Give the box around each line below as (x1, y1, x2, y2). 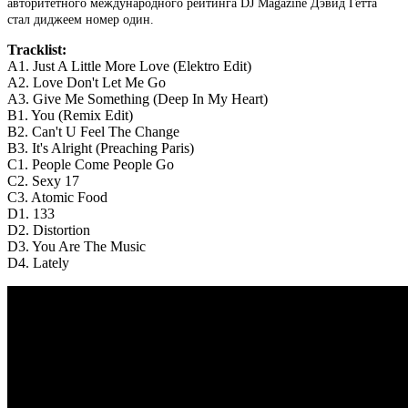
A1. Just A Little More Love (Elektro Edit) (7, 57, 251, 74)
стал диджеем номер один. (7, 12, 154, 26)
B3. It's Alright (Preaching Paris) (7, 139, 194, 156)
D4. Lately (7, 254, 69, 270)
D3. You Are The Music (7, 238, 146, 254)
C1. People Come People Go (7, 156, 174, 172)
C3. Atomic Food (7, 189, 107, 205)
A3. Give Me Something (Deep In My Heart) (7, 90, 268, 107)
